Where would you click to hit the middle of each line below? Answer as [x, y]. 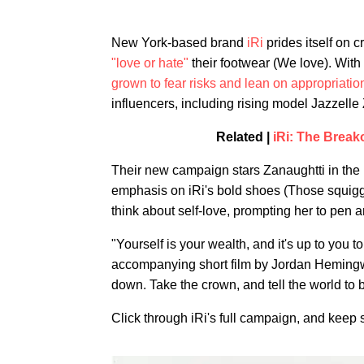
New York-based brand [179, 43]
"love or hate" [150, 63]
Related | [244, 137]
